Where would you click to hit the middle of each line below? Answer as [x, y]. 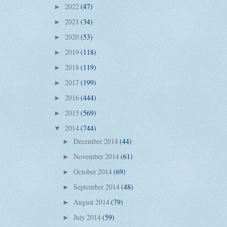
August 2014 [92, 202]
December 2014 [96, 141]
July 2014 [88, 217]
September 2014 [97, 186]
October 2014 [93, 171]
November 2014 [97, 156]
